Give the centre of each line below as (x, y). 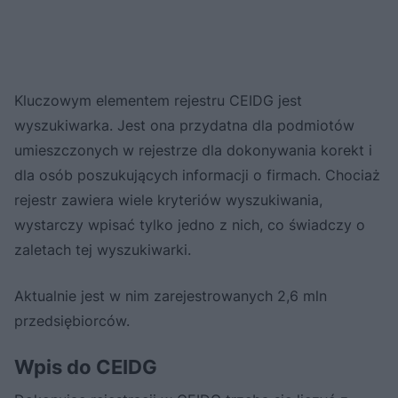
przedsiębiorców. (72, 320)
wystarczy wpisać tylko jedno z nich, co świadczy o (190, 224)
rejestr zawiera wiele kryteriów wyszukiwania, (168, 199)
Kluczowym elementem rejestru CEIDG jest (158, 100)
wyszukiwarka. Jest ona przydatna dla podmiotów (184, 125)
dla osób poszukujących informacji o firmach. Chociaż (197, 175)
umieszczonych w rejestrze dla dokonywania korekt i (193, 150)
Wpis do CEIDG (86, 366)
